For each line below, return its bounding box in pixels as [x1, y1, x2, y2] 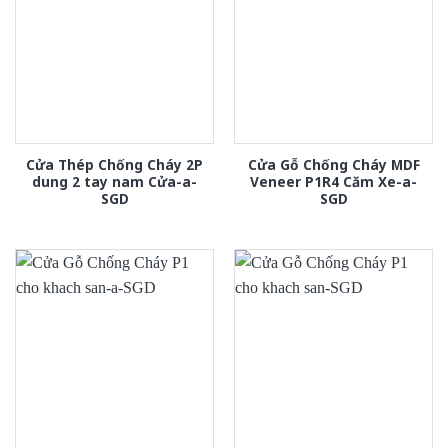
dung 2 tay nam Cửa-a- [32, 171, 197, 191]
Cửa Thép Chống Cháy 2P [26, 154, 203, 174]
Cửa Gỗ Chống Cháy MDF [247, 154, 420, 174]
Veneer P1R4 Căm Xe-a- [250, 171, 417, 191]
